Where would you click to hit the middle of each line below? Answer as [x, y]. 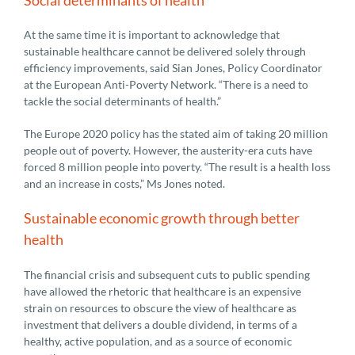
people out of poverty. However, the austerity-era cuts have [168, 151]
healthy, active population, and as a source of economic [158, 342]
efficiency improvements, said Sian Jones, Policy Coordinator [173, 68]
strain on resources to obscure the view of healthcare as [160, 308]
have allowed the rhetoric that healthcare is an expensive [162, 292]
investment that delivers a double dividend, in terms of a [160, 325]
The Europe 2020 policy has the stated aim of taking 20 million [176, 134]
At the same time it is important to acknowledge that [152, 35]
